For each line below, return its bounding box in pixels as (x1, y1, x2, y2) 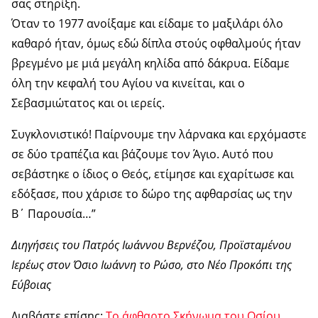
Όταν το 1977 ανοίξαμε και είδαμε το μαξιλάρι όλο (11, 15, 283, 31)
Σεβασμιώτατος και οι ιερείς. (11, 94, 165, 111)
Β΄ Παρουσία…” (11, 205, 96, 221)
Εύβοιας (11, 276, 51, 292)
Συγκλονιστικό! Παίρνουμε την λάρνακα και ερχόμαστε (11, 126, 307, 142)
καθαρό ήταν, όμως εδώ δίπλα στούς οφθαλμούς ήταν (11, 35, 301, 51)
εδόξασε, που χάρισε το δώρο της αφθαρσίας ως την (11, 185, 292, 202)
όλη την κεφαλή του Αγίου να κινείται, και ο (11, 75, 245, 91)
